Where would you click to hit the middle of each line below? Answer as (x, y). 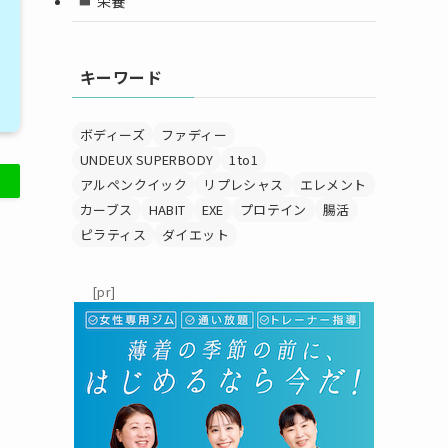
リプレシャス (243, 184)
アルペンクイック (134, 184)
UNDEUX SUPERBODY (147, 159)
